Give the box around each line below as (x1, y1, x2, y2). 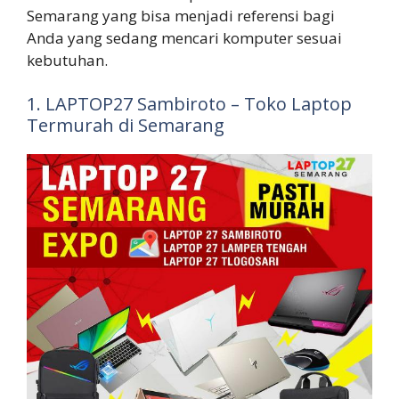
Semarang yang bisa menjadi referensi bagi (27, 4, 335, 26)
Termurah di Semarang (27, 113, 224, 138)
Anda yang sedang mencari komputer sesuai (27, 27, 342, 48)
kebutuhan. (27, 49, 108, 70)
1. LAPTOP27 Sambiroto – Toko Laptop (27, 92, 352, 117)
